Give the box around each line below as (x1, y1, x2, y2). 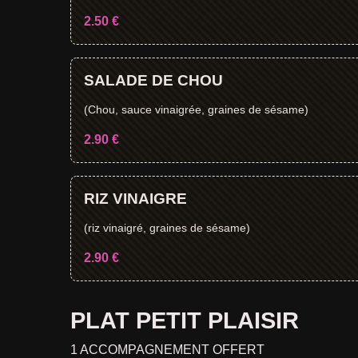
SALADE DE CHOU (84, 72, 223, 89)
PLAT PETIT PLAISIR (70, 308, 299, 333)
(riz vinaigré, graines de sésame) (84, 221, 250, 234)
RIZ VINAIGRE (84, 190, 187, 207)
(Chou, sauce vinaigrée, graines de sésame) (84, 103, 308, 116)
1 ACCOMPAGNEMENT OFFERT (70, 343, 265, 356)
